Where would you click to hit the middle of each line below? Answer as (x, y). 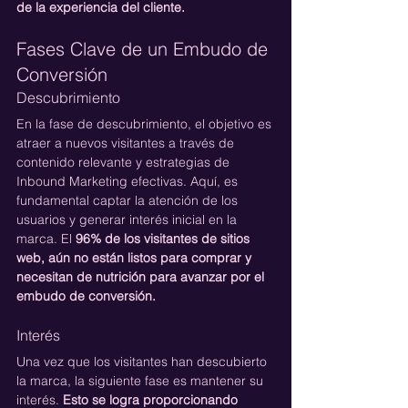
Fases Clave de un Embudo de (145, 48)
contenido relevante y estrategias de (125, 162)
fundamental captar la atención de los (129, 200)
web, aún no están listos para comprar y (136, 257)
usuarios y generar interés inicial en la (128, 219)
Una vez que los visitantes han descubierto (143, 361)
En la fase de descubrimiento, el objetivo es (146, 123)
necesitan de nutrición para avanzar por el (142, 276)
